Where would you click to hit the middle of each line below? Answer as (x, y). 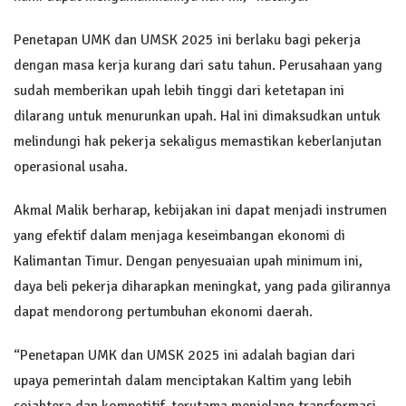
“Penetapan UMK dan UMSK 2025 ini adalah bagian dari (184, 355)
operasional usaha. (71, 166)
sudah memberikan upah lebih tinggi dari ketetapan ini (179, 90)
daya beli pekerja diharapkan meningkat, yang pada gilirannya (202, 286)
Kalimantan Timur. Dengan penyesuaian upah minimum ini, (188, 261)
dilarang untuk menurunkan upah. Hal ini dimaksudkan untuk (197, 116)
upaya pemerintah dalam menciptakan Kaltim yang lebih (183, 380)
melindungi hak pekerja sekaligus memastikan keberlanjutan (198, 141)
